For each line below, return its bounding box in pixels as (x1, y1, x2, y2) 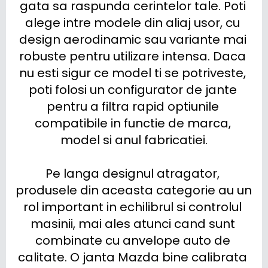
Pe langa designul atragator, (45, 165, 220, 182)
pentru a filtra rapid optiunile (46, 98, 219, 115)
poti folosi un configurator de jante (28, 81, 237, 98)
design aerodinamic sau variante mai (19, 31, 246, 48)
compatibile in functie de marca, (34, 115, 231, 132)
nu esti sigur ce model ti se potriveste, (19, 65, 246, 81)
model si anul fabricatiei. (60, 132, 208, 148)
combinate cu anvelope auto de (35, 232, 230, 249)
